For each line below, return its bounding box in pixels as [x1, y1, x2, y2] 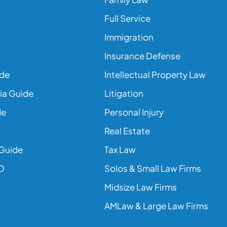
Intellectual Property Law [104, 69, 206, 80]
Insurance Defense [104, 50, 180, 61]
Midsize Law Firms [104, 181, 177, 193]
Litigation [104, 88, 143, 99]
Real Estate [104, 125, 150, 136]
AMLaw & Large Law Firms [104, 200, 208, 211]
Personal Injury [104, 106, 164, 118]
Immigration [104, 31, 154, 43]
